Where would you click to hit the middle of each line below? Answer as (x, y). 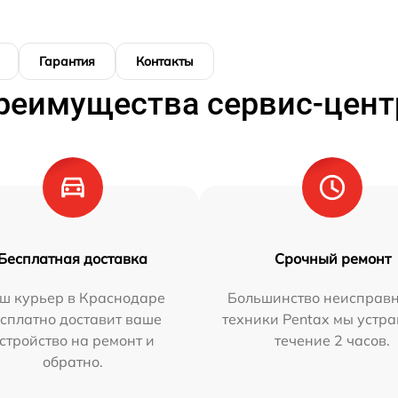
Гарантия (67, 61)
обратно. (72, 361)
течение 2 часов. (333, 340)
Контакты (165, 61)
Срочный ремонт (332, 258)
